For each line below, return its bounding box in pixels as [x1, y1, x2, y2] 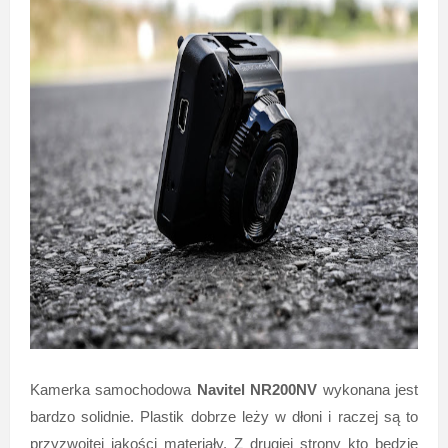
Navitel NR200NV [196, 380, 318, 398]
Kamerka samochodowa [29, 380, 197, 398]
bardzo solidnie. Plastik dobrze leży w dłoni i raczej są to [29, 407, 419, 425]
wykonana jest [317, 380, 419, 398]
